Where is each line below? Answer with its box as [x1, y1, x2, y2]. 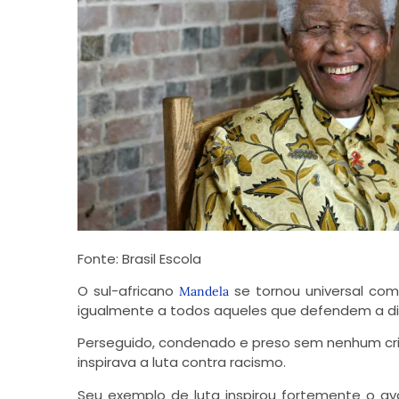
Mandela [178, 282, 229, 299]
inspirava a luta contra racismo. [77, 353, 286, 372]
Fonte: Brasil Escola [77, 248, 201, 268]
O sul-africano [77, 281, 179, 300]
